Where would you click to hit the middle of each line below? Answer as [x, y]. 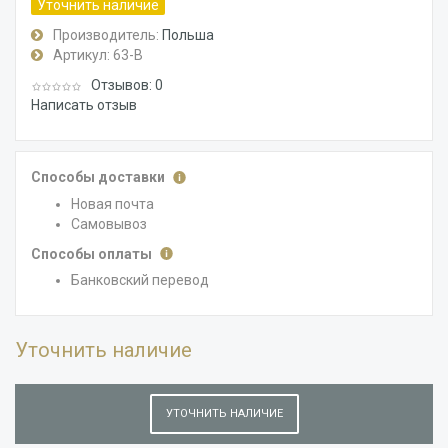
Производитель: [106, 35]
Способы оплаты [93, 253]
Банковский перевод [140, 279]
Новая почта [112, 203]
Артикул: [81, 55]
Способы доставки [99, 177]
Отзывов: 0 [127, 85]
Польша [188, 35]
